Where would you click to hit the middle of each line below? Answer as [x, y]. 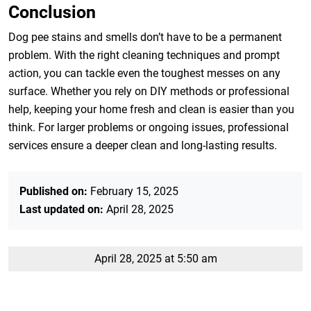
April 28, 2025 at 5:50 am [155, 259]
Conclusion [52, 12]
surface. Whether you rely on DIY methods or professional [149, 91]
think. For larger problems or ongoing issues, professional [149, 127]
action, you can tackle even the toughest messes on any [144, 73]
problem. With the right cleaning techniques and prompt [144, 55]
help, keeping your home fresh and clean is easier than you [151, 109]
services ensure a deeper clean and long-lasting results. [143, 145]
